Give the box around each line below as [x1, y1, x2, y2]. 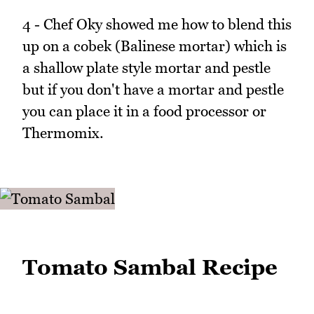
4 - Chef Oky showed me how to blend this [22, 15, 292, 34]
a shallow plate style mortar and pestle [22, 59, 271, 77]
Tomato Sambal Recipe [22, 254, 278, 280]
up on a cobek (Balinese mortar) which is [22, 37, 287, 55]
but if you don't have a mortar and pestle [22, 81, 284, 99]
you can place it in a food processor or [22, 102, 266, 121]
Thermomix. [22, 124, 104, 142]
